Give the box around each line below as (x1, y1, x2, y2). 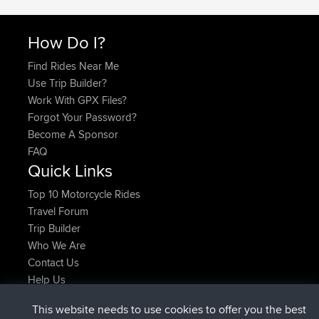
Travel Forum (28, 204, 88, 219)
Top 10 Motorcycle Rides (28, 187, 140, 202)
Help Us (28, 272, 66, 288)
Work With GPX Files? (28, 93, 127, 108)
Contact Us (28, 255, 79, 271)
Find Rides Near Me (28, 58, 119, 74)
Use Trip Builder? (28, 75, 107, 91)
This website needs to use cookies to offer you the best (31, 301, 306, 318)
